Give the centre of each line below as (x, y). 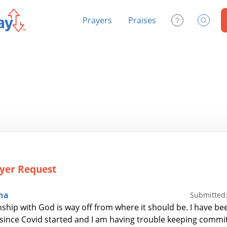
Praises (142, 20)
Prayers (97, 20)
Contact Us (196, 23)
